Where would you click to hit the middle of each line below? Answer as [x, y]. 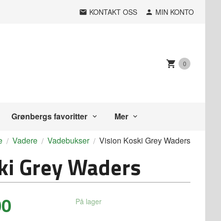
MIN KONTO [175, 12]
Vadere [25, 140]
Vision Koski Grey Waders [145, 140]
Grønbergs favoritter [50, 116]
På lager [89, 202]
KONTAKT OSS [113, 12]
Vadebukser [68, 140]
